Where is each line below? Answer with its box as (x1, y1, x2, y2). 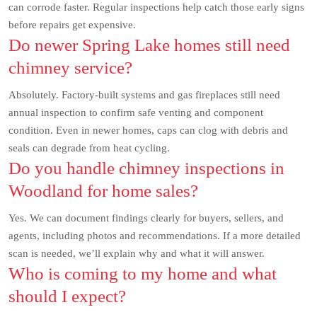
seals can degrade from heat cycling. (8, 142, 170, 154)
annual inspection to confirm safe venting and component (8, 107, 263, 118)
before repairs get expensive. (8, 19, 136, 30)
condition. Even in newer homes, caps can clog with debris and (8, 125, 288, 136)
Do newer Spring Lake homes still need (8, 35, 290, 54)
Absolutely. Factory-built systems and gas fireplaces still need (8, 89, 280, 100)
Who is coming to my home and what (8, 264, 277, 283)
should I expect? (8, 287, 126, 306)
